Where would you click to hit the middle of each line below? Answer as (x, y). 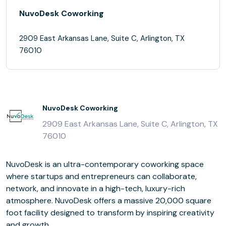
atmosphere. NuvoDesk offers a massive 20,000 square (109, 201)
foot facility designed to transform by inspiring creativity (110, 213)
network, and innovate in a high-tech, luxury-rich (96, 188)
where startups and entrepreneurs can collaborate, (101, 176)
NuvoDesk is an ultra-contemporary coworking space (105, 164)
